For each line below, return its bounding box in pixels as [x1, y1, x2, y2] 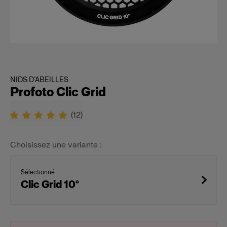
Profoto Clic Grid [10, 85, 106, 99]
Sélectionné [21, 169, 55, 176]
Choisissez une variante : [10, 140, 102, 149]
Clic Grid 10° [21, 178, 79, 191]
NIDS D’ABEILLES [10, 75, 68, 84]
